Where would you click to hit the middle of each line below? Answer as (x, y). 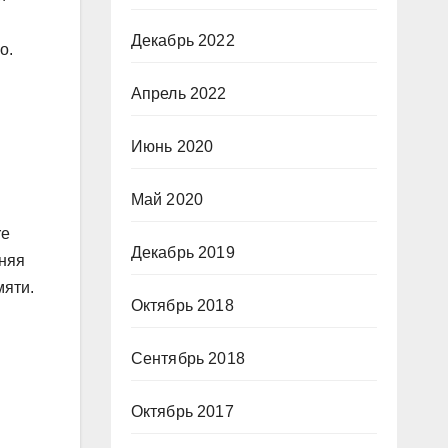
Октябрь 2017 (182, 411)
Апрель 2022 (178, 93)
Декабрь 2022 (182, 40)
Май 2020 (167, 199)
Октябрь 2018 (182, 305)
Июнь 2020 (172, 146)
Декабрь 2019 (182, 252)
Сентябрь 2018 (188, 358)
